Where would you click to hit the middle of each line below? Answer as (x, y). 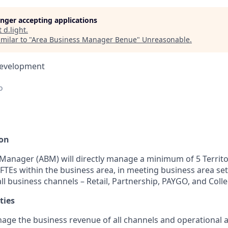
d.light (15, 30)
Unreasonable (166, 39)
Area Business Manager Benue (84, 39)
